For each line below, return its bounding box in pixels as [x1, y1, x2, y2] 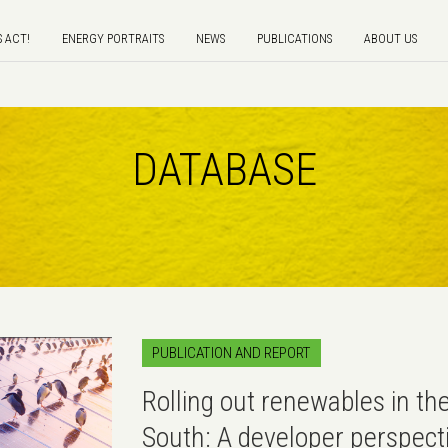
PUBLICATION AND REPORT [151, 344, 311, 363]
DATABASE [131, 142, 317, 196]
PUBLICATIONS [257, 31, 332, 46]
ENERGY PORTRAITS [62, 31, 164, 46]
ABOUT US [364, 31, 417, 46]
